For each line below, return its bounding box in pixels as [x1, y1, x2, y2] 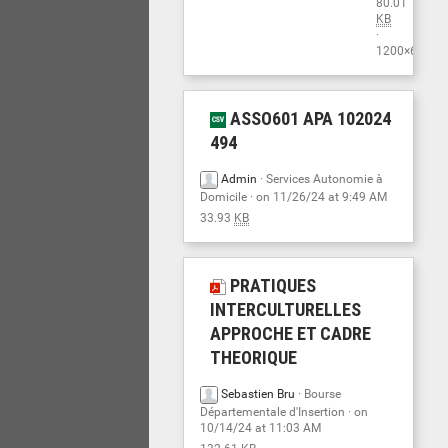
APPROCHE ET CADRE [210, 323, 372, 344]
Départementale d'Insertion [200, 405, 346, 419]
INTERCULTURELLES [210, 299, 362, 320]
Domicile [200, 190, 248, 204]
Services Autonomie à [266, 172, 384, 187]
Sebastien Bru [221, 387, 296, 402]
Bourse [304, 387, 342, 402]
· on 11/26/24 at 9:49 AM [247, 190, 388, 204]
